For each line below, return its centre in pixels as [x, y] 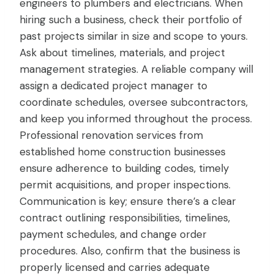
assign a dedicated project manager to [113, 86]
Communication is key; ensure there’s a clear [128, 202]
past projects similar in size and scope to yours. [134, 36]
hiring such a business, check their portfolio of [131, 20]
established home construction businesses [123, 152]
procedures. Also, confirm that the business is [130, 251]
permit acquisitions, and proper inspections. [125, 185]
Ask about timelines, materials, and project [122, 53]
